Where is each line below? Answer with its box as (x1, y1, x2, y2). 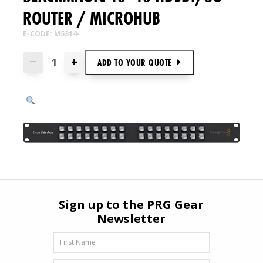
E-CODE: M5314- (23, 29, 80, 39)
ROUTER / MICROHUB (23, 6, 161, 31)
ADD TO (97, 56, 126, 69)
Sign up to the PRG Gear (59, 197, 204, 213)
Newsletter (97, 211, 166, 227)
